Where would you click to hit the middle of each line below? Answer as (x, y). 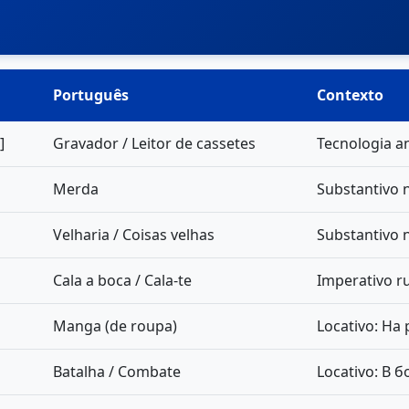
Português (91, 95)
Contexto (350, 95)
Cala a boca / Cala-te (122, 280)
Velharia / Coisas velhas (134, 235)
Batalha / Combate (117, 372)
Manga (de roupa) (115, 326)
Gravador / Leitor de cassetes (154, 143)
